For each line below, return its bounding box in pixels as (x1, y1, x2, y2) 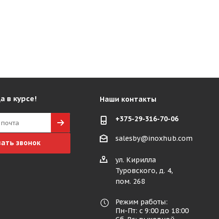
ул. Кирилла (115, 155, 156, 165)
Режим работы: (115, 197, 168, 207)
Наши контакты (99, 95, 156, 104)
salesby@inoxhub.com (115, 134, 193, 143)
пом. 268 (115, 177, 145, 186)
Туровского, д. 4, (115, 166, 173, 175)
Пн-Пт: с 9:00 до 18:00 (115, 206, 189, 216)
